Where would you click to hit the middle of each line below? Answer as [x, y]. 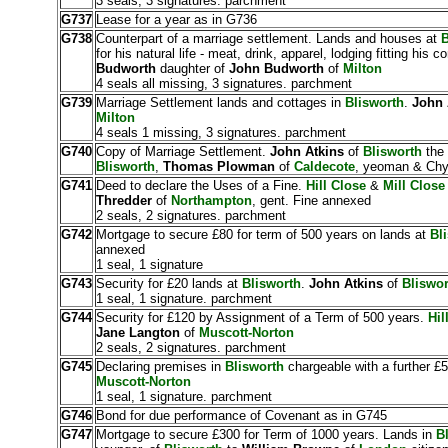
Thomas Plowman [218, 166]
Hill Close [335, 185]
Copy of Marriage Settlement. [180, 151]
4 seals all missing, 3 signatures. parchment [223, 83]
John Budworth [278, 68]
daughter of [192, 68]
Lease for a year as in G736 [176, 19]
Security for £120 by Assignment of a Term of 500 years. [261, 317]
